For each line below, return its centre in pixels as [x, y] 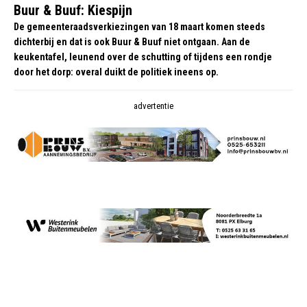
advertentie [153, 106]
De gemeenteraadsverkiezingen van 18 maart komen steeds [139, 27]
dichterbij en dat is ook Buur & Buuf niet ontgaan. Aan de [132, 42]
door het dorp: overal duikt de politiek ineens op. [116, 72]
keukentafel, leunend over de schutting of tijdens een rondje [143, 57]
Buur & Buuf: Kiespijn [73, 10]
